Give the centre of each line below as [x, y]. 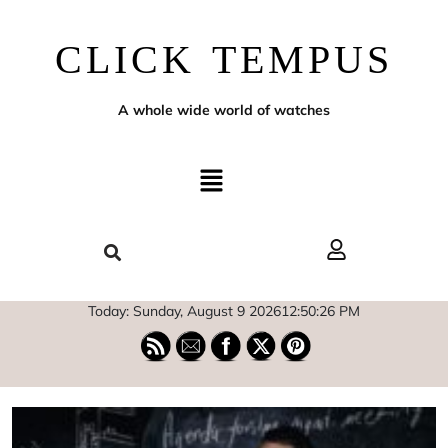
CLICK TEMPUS [224, 59]
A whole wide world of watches [224, 110]
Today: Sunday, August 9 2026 [184, 310]
